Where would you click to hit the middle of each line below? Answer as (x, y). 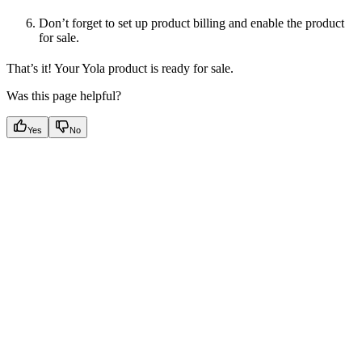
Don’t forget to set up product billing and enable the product (192, 23)
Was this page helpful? (64, 96)
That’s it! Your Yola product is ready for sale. (120, 69)
